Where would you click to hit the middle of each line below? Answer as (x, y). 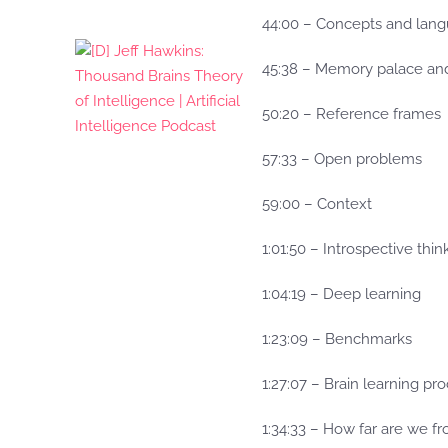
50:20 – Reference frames (351, 114)
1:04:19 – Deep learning (341, 294)
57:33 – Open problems (342, 159)
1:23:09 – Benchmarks (337, 339)
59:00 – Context (317, 204)
